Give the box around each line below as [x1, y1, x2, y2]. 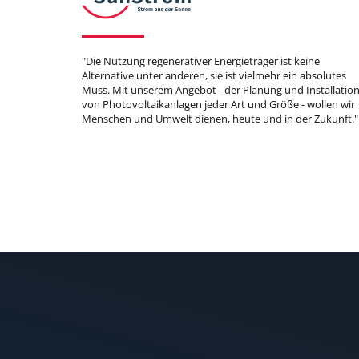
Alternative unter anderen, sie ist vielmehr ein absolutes [82, 68, 346, 83]
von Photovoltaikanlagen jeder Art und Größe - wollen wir [82, 97, 355, 112]
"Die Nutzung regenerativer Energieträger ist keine [82, 54, 320, 69]
